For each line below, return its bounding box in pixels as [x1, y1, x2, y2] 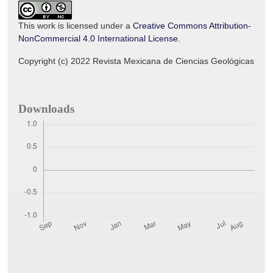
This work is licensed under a [18, 21, 133, 31]
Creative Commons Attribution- [133, 21, 251, 31]
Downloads [18, 102, 74, 116]
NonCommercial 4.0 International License [18, 34, 178, 44]
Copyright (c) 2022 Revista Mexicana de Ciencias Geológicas [18, 56, 254, 66]
